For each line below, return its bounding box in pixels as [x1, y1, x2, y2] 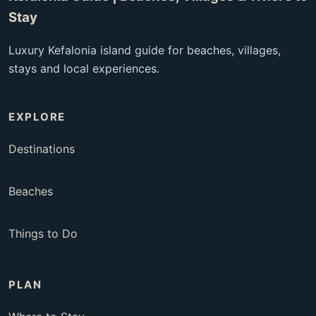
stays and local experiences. [8, 61, 159, 76]
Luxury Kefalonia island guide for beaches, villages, [8, 43, 281, 58]
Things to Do [8, 226, 78, 241]
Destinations [8, 142, 75, 157]
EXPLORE [8, 110, 66, 124]
